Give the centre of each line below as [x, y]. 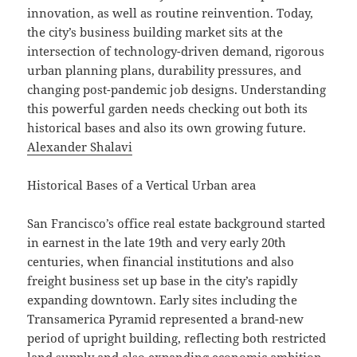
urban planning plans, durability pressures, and [165, 71]
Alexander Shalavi [80, 147]
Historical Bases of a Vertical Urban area [142, 185]
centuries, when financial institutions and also [161, 262]
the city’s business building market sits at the [155, 32]
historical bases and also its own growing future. [167, 128]
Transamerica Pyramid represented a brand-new [166, 319]
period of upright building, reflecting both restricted [177, 338]
